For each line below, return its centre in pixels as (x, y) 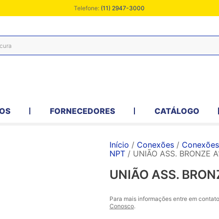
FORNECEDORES (82, 111)
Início (119, 145)
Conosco (122, 206)
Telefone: (88, 8)
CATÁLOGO (177, 111)
